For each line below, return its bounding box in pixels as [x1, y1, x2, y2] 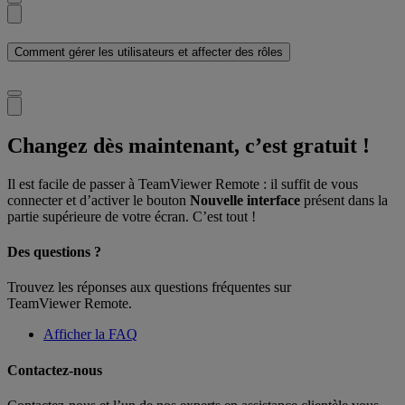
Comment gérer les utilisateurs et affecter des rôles [14, 44, 283, 59]
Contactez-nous [7, 362, 102, 378]
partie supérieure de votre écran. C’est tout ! [7, 208, 263, 224]
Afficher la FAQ [43, 326, 137, 343]
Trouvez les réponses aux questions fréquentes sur [7, 279, 291, 296]
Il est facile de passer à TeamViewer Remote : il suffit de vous [7, 175, 358, 192]
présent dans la [300, 192, 388, 208]
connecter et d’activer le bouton [7, 192, 190, 208]
